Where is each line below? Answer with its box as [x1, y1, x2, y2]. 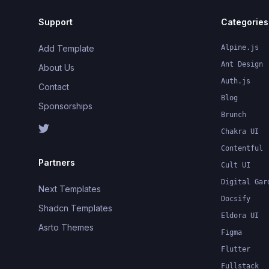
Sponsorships [38, 100, 92, 111]
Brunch [221, 110, 246, 119]
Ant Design [221, 59, 263, 68]
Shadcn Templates [38, 202, 112, 213]
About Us [38, 62, 74, 73]
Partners [38, 157, 75, 168]
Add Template [38, 43, 94, 53]
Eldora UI [221, 211, 259, 220]
